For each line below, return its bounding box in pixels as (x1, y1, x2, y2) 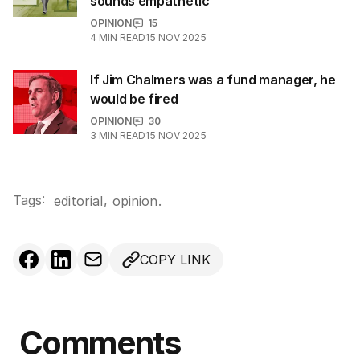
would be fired (90, 91, 178, 107)
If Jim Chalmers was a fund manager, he (90, 72, 336, 88)
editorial (54, 193, 103, 209)
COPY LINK (140, 252, 211, 268)
